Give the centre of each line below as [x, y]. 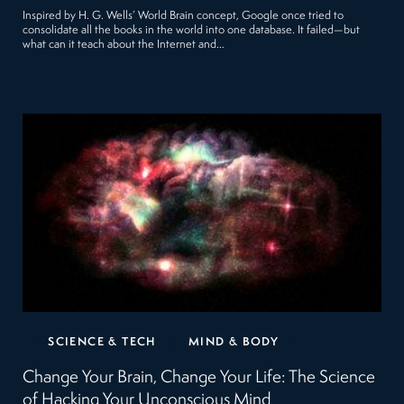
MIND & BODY [234, 342]
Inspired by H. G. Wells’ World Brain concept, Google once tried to [184, 15]
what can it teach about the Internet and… [124, 44]
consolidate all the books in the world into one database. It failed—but [192, 30]
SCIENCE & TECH [102, 342]
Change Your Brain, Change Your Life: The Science [199, 377]
